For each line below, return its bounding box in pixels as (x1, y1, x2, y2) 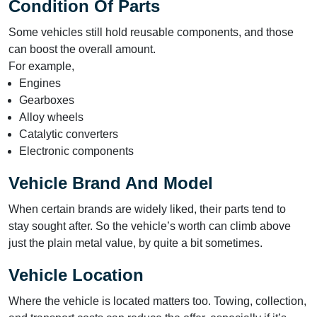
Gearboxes (19, 93, 80, 106)
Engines (19, 76, 67, 89)
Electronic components (19, 144, 139, 157)
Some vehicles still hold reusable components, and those (8, 25, 294, 38)
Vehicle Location (8, 265, 154, 284)
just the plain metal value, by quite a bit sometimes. (8, 236, 268, 249)
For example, (8, 59, 80, 72)
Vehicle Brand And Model (8, 173, 223, 192)
